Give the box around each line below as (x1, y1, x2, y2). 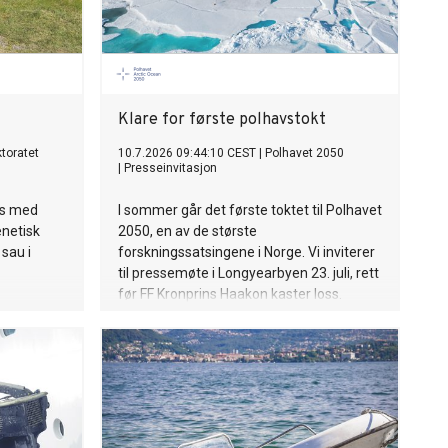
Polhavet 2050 (265, 146, 344, 160)
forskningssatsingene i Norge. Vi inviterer (118, 244, 375, 260)
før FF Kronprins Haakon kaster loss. (118, 286, 342, 302)
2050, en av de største (118, 223, 257, 239)
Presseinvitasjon (124, 161, 217, 175)
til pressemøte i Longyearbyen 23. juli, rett (118, 265, 379, 281)
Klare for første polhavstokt (118, 110, 326, 130)
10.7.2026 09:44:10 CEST (118, 146, 256, 160)
